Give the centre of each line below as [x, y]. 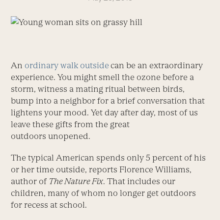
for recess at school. [49, 205]
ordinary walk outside [67, 65]
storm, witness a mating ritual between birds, [98, 89]
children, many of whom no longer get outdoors [104, 193]
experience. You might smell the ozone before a [103, 77]
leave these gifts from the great [70, 124]
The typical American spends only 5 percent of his [109, 157]
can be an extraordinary [157, 65]
